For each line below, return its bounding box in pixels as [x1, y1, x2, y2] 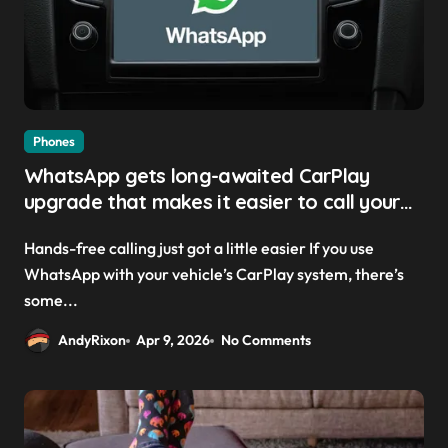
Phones [33, 133, 75, 150]
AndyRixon [58, 331, 126, 350]
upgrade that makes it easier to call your [24, 189, 401, 215]
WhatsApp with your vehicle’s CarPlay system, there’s [24, 264, 404, 285]
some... [24, 290, 78, 311]
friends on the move [24, 215, 211, 241]
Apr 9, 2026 [136, 331, 211, 350]
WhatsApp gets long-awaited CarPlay [24, 163, 370, 189]
